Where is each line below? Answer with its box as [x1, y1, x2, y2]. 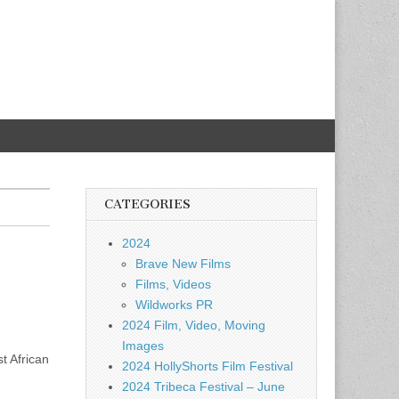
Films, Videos [135, 277, 211, 291]
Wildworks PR [135, 297, 213, 312]
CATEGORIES [104, 197, 191, 212]
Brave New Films [135, 256, 231, 271]
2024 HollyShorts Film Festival [122, 359, 293, 373]
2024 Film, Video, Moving [122, 318, 265, 332]
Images [122, 338, 164, 353]
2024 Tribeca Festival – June [122, 379, 285, 394]
